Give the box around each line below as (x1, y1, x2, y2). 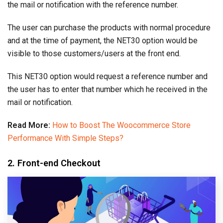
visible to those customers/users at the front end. (7, 48, 181, 58)
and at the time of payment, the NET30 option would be (7, 35, 198, 45)
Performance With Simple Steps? (7, 133, 123, 143)
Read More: (7, 120, 52, 130)
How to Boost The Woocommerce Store (52, 120, 191, 130)
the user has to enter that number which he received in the (7, 84, 208, 94)
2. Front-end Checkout (7, 157, 101, 168)
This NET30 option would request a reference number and (7, 71, 208, 81)
